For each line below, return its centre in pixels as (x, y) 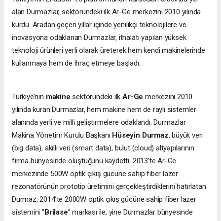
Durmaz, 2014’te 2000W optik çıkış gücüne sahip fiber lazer (104, 200)
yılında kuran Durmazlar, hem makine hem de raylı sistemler (104, 110)
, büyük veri (186, 135)
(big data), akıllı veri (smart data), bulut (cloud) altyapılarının (103, 148)
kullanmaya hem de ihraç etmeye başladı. (76, 63)
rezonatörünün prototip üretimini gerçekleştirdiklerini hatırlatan (109, 187)
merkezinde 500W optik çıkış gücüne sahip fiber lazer (95, 174)
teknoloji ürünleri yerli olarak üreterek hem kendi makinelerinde (109, 51)
